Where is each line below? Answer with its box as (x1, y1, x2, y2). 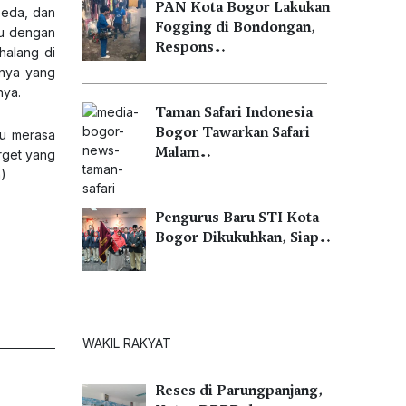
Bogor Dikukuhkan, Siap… (155, 228, 331, 246)
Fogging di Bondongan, (155, 18, 315, 36)
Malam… (155, 143, 211, 161)
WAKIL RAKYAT (82, 335, 171, 351)
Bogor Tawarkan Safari (155, 123, 310, 141)
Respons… (155, 38, 226, 56)
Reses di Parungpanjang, (155, 382, 323, 400)
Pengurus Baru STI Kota (155, 208, 319, 227)
